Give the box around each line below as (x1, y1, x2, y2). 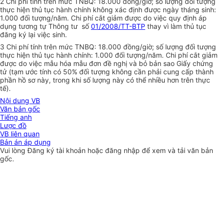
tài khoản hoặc (56, 146, 105, 155)
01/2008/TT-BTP (91, 22, 145, 31)
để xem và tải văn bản (142, 146, 213, 155)
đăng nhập (105, 146, 142, 155)
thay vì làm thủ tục (145, 22, 206, 31)
